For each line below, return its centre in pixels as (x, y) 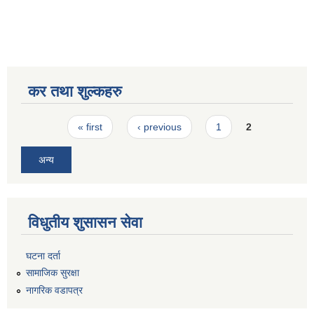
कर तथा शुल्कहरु (75, 92)
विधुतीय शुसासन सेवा (85, 222)
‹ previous (159, 127)
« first (90, 127)
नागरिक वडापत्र (54, 291)
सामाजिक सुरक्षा (53, 273)
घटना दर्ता (43, 255)
